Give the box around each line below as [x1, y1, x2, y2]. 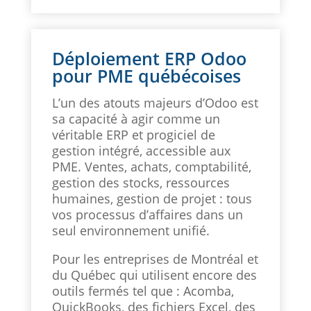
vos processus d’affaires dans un [51, 206, 243, 224]
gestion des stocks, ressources [51, 174, 230, 192]
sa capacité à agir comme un [51, 110, 220, 128]
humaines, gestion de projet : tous [51, 190, 252, 208]
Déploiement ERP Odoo [51, 47, 246, 71]
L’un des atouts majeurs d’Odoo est [51, 94, 258, 112]
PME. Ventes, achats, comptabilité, [51, 158, 251, 176]
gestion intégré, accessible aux [51, 142, 230, 160]
